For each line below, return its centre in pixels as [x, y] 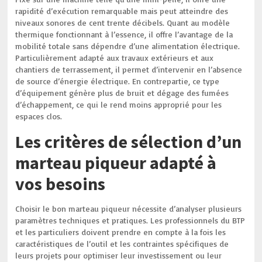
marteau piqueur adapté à [116, 163]
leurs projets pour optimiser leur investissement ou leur [119, 255]
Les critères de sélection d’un [129, 142]
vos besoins [61, 184]
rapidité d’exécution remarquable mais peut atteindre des [122, 11]
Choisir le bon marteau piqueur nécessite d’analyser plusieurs [129, 208]
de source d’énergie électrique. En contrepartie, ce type [118, 81]
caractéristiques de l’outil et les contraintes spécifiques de [122, 244]
